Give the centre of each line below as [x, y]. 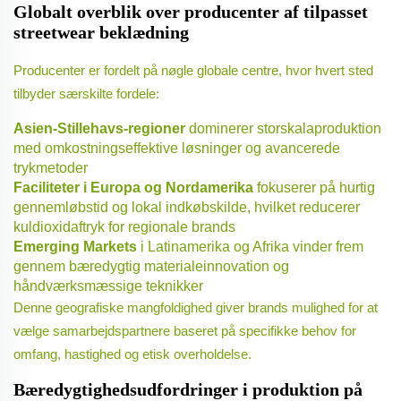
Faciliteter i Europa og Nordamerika [135, 188]
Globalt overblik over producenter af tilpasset [191, 12]
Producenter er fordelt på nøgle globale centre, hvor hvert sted [193, 71]
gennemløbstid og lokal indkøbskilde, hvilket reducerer [187, 208]
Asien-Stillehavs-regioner [101, 129]
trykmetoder [51, 168]
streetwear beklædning [101, 33]
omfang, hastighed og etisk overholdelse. [132, 354]
